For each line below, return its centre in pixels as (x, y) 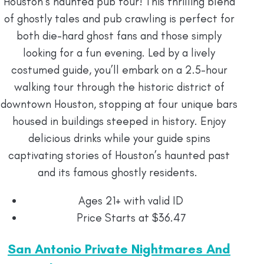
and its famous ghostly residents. (119, 172)
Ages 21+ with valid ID (131, 200)
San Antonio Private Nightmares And (119, 249)
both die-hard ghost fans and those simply (119, 35)
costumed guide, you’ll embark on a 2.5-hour (119, 70)
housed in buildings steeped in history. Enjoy (119, 121)
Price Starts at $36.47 (131, 217)
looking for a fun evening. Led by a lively (119, 52)
